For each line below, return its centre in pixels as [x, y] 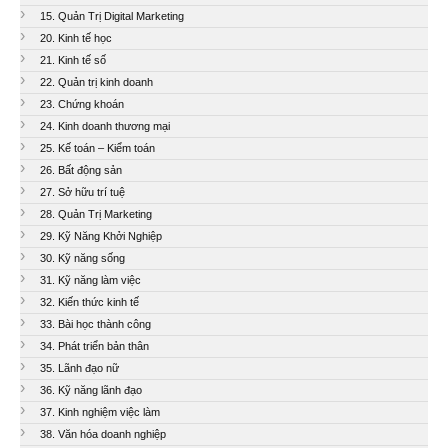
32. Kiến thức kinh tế [89, 301]
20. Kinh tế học [76, 37]
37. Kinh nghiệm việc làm [100, 411]
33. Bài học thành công [95, 323]
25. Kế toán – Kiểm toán [97, 147]
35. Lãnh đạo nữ [79, 367]
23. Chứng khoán [82, 103]
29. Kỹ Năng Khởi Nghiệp [101, 235]
